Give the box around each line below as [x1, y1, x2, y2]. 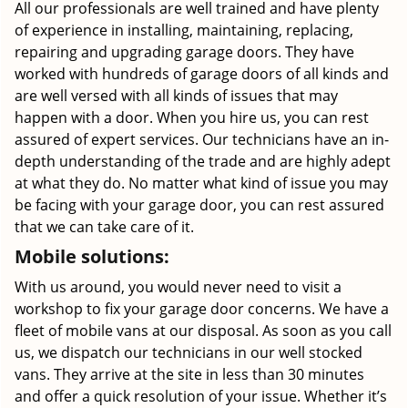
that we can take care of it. [15, 217, 194, 237]
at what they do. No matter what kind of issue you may [15, 173, 388, 193]
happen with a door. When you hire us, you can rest [15, 107, 369, 127]
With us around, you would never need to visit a [15, 277, 342, 297]
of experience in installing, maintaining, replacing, [15, 20, 353, 40]
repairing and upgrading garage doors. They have [15, 42, 354, 62]
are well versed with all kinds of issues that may [15, 86, 338, 106]
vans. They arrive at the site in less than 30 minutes [15, 364, 364, 384]
